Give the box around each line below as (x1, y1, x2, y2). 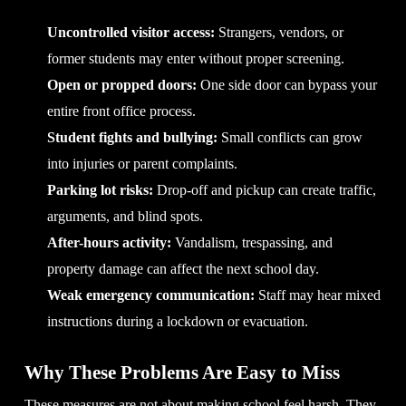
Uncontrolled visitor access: (46, 24, 215, 40)
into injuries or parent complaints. (46, 155, 237, 171)
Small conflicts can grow (217, 129, 362, 145)
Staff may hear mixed (254, 286, 381, 303)
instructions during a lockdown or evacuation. (46, 313, 308, 329)
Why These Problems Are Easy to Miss (24, 361, 340, 383)
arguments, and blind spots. (46, 208, 203, 224)
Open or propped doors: (46, 76, 197, 92)
